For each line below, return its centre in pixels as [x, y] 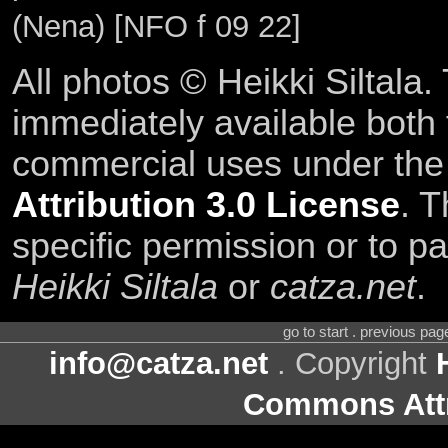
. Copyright [352, 364]
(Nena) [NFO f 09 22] [156, 27]
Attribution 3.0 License [205, 204]
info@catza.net [158, 364]
